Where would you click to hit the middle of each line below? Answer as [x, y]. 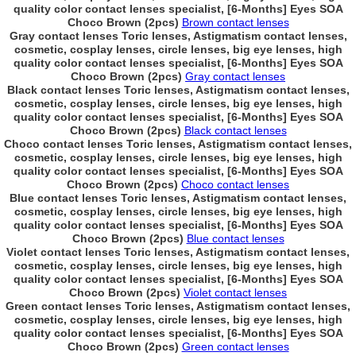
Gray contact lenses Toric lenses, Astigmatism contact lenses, [178, 36]
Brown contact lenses [235, 22]
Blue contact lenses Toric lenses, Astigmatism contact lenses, [178, 198]
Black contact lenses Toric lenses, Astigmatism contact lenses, [178, 90]
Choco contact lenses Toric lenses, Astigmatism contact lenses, [178, 144]
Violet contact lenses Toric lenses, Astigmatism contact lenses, [178, 252]
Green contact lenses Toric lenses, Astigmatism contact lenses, [178, 306]
